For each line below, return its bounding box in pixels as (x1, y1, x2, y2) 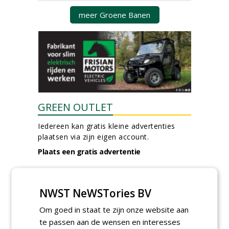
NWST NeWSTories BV (39, 186, 152, 200)
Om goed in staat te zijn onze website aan (39, 204, 189, 214)
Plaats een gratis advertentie (38, 147, 141, 156)
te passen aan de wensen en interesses (39, 216, 181, 226)
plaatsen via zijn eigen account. (38, 132, 149, 142)
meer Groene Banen (79, 10, 150, 20)
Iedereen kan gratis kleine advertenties (38, 121, 175, 131)
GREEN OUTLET (38, 100, 113, 114)
